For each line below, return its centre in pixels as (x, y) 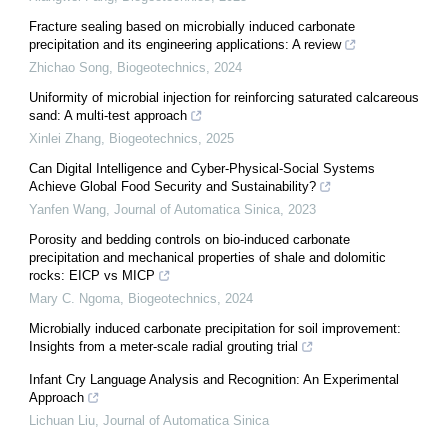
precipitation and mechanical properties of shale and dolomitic (207, 258)
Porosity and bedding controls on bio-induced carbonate (189, 240)
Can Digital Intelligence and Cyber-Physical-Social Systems (202, 169)
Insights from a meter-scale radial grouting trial (163, 347)
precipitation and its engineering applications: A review (185, 45)
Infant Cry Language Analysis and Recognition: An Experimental (214, 380)
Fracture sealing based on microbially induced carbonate (192, 27)
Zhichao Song (69, 68)
